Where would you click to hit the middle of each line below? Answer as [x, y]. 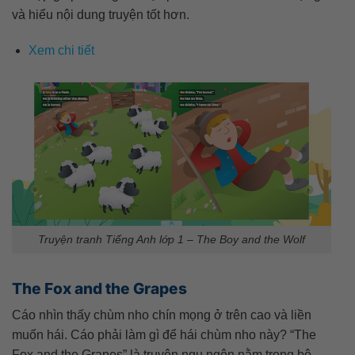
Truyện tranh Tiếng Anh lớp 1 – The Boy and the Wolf [172, 239]
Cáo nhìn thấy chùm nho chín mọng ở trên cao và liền [162, 315]
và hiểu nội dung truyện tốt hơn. [101, 14]
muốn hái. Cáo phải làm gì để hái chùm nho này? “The [164, 335]
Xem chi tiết [61, 51]
